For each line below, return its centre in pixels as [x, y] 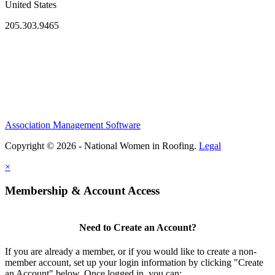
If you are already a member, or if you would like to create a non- [131, 251]
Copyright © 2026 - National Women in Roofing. [102, 145]
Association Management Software [73, 125]
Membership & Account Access [82, 190]
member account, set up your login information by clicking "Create [134, 262]
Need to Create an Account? [137, 227]
